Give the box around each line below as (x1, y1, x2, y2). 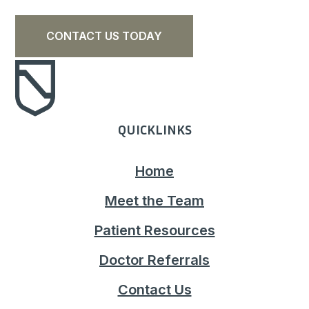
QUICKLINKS (117, 120, 192, 137)
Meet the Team (105, 192, 204, 209)
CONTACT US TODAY (46, 29, 163, 43)
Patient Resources (94, 221, 215, 239)
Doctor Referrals (99, 251, 210, 268)
